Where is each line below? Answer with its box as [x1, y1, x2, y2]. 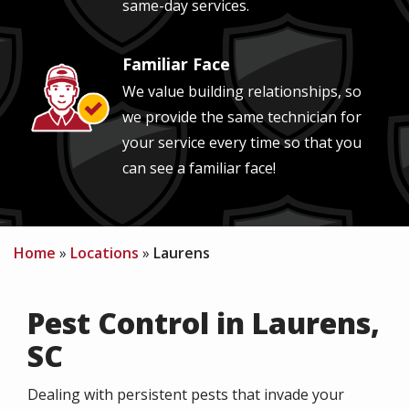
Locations [70, 243, 139, 263]
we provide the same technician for [122, 107, 362, 127]
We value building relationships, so [122, 81, 362, 101]
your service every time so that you [122, 132, 362, 152]
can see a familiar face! [122, 158, 279, 178]
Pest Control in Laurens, [27, 303, 380, 342]
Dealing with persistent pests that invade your [27, 384, 344, 404]
